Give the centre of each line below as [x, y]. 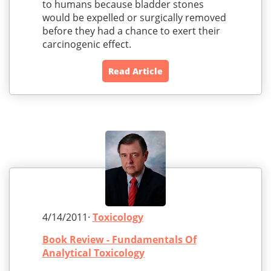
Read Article [135, 71]
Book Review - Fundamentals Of [119, 240]
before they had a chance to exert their [131, 31]
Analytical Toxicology [93, 253]
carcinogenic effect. [87, 44]
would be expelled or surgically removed [134, 18]
